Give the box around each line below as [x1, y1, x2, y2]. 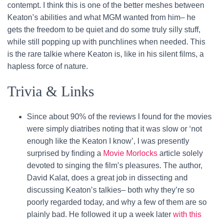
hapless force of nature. [7, 62, 88, 71]
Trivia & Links [7, 83, 94, 100]
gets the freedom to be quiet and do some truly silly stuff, [7, 25, 200, 34]
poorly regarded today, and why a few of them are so [27, 198, 207, 207]
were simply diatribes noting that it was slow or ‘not [27, 125, 202, 133]
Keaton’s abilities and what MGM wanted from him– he [7, 13, 196, 22]
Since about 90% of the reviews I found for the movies [27, 112, 212, 121]
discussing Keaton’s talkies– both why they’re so [27, 186, 195, 195]
